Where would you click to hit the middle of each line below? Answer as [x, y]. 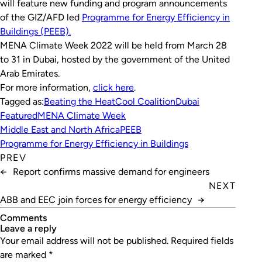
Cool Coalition [145, 101]
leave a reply [31, 228]
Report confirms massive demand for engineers [111, 172]
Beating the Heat [80, 101]
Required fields [202, 241]
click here [113, 87]
